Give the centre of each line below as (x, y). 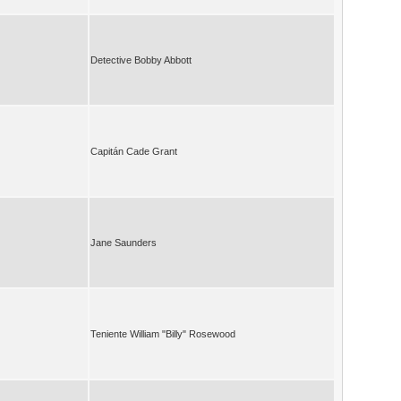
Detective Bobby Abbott (141, 60)
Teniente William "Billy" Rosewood (163, 333)
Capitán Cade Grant (134, 151)
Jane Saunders (124, 242)
